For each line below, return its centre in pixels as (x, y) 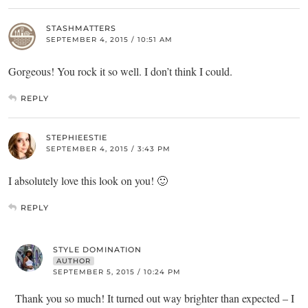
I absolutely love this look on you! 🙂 (88, 181)
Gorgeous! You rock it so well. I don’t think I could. (120, 71)
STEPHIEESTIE (77, 138)
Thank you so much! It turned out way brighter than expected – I (155, 298)
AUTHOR (74, 261)
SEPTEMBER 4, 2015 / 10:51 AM (109, 40)
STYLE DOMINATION (97, 250)
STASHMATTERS (81, 29)
